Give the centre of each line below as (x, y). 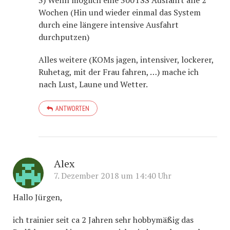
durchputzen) (64, 37)
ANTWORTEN (72, 108)
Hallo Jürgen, (38, 197)
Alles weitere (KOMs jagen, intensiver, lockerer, (126, 60)
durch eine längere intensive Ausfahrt (109, 25)
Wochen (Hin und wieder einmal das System (120, 12)
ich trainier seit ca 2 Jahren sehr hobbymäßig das (103, 220)
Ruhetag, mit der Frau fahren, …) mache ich (119, 72)
